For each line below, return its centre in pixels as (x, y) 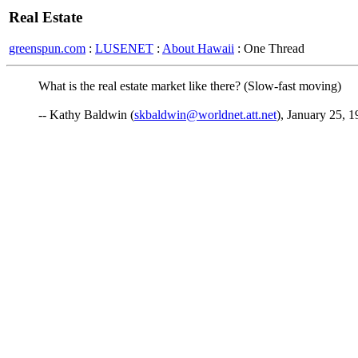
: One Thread (269, 48)
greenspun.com (47, 48)
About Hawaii (198, 48)
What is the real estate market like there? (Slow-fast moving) (190, 86)
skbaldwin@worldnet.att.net (205, 115)
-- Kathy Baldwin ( (86, 115)
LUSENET (124, 48)
